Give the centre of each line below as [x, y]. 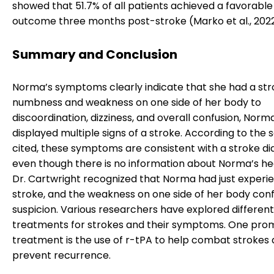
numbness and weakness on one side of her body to [137, 103]
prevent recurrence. [61, 256]
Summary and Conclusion [95, 54]
